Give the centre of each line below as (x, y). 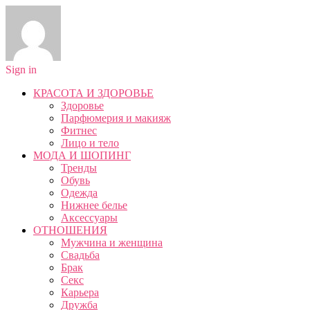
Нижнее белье (94, 205)
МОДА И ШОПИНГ (82, 155)
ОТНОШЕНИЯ (70, 230)
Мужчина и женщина (112, 243)
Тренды (79, 168)
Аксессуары (89, 218)
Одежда (79, 193)
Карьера (80, 292)
